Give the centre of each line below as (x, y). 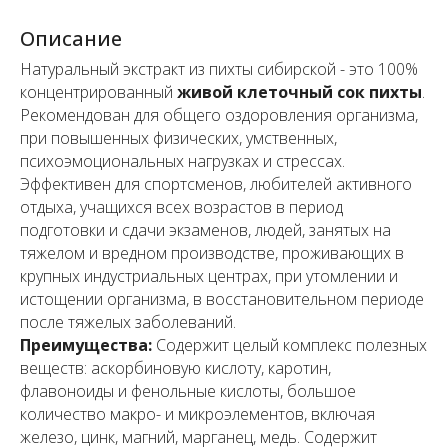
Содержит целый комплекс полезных (289, 345)
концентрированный (98, 92)
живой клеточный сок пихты (299, 92)
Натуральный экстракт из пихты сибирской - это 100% (219, 69)
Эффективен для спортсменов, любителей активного (216, 184)
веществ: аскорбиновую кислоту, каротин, (175, 368)
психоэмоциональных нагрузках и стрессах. (182, 161)
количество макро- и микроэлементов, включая (197, 414)
